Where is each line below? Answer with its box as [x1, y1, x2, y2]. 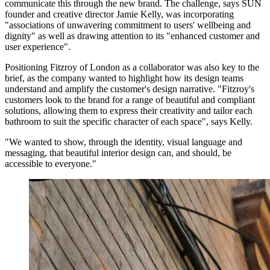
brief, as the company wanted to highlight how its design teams [5, 72, 243, 83]
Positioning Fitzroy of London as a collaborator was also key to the [5, 61, 259, 72]
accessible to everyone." [5, 158, 96, 169]
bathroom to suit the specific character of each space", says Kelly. [5, 116, 253, 127]
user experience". [5, 41, 71, 52]
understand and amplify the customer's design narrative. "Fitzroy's [5, 83, 254, 94]
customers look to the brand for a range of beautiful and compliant [5, 94, 255, 105]
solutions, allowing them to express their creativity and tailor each [5, 105, 253, 116]
